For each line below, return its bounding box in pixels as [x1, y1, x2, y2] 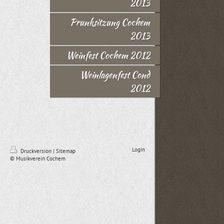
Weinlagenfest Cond [80, 68, 150, 81]
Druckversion [19, 147, 53, 154]
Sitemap [56, 147, 75, 154]
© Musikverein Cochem [10, 155, 65, 162]
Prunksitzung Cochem [70, 15, 150, 29]
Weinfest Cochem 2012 [66, 48, 150, 62]
